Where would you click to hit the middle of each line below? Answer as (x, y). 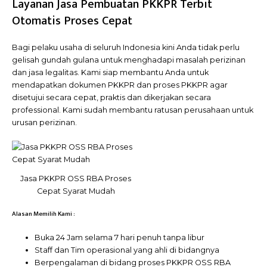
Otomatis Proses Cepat (72, 21)
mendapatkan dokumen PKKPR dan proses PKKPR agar (120, 85)
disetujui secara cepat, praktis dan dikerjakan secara (111, 97)
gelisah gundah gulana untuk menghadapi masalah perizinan (129, 60)
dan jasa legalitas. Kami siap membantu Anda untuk (110, 72)
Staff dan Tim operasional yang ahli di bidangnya (127, 250)
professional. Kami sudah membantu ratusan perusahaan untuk (133, 110)
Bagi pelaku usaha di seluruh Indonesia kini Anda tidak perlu (126, 47)
